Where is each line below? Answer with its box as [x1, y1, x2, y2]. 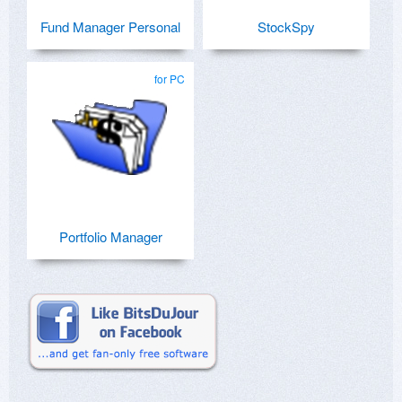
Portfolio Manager [58, 227, 162, 247]
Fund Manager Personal [40, 17, 180, 37]
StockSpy [258, 17, 315, 37]
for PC [154, 71, 185, 87]
